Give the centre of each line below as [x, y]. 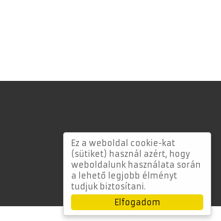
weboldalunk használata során [136, 165]
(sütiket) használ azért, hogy [130, 154]
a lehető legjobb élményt [124, 176]
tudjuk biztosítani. [108, 186]
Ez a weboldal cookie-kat [123, 143]
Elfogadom [137, 202]
